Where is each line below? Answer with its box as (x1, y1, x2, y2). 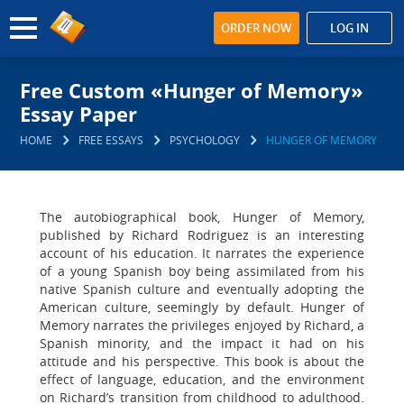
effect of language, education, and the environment (40, 371, 364, 388)
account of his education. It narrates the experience (40, 244, 364, 262)
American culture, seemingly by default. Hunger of (40, 298, 364, 316)
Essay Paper (20, 100, 138, 127)
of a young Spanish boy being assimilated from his (40, 262, 364, 280)
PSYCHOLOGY (170, 133, 241, 147)
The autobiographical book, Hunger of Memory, (40, 208, 364, 225)
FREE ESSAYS (78, 133, 144, 147)
